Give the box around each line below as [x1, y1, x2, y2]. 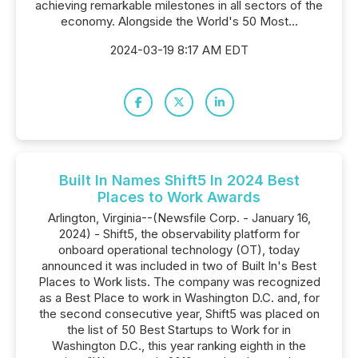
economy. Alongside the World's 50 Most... [60, 14, 298, 29]
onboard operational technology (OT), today [58, 242, 300, 257]
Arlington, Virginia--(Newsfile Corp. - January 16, [47, 210, 311, 225]
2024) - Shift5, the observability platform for [58, 226, 300, 241]
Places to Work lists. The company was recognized [38, 274, 320, 289]
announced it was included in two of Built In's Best [42, 258, 316, 273]
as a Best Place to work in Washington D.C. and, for [38, 290, 320, 305]
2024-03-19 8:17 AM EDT [109, 42, 249, 58]
